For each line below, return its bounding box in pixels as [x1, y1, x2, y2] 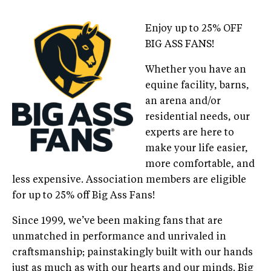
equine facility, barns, [145, 80, 249, 91]
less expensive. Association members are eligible [12, 175, 246, 185]
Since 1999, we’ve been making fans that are [12, 216, 223, 226]
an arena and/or [145, 96, 221, 106]
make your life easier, [145, 143, 248, 154]
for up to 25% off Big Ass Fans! [12, 191, 155, 201]
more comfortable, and [145, 159, 255, 169]
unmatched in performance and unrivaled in [12, 232, 226, 242]
